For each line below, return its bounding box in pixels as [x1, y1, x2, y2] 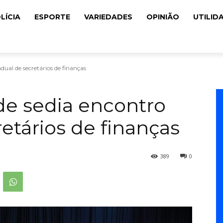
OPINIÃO [146, 12, 179, 22]
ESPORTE [34, 12, 70, 22]
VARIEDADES [84, 12, 132, 22]
